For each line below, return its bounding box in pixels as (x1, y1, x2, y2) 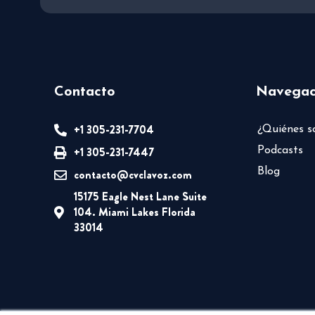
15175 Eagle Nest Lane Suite (73, 188, 207, 205)
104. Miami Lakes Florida (73, 204, 195, 221)
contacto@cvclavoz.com (73, 167, 192, 184)
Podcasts (257, 145, 303, 157)
